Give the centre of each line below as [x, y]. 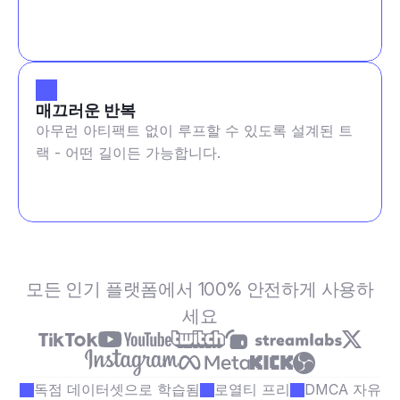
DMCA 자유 [342, 389]
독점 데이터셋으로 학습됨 [117, 389]
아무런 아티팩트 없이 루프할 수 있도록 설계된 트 [194, 130]
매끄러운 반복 [86, 110]
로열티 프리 [252, 389]
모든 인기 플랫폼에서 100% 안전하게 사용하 [200, 289]
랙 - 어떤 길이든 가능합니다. [128, 153]
